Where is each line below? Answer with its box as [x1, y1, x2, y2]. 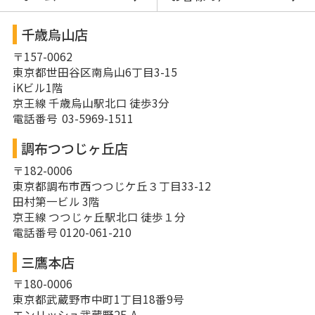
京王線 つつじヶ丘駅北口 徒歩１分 [12, 208, 186, 224]
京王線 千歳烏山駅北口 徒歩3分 [12, 94, 169, 110]
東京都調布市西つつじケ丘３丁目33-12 [12, 177, 211, 193]
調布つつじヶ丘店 [20, 138, 128, 158]
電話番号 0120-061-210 [12, 224, 131, 240]
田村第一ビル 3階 [12, 193, 100, 209]
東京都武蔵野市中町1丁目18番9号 [12, 291, 184, 307]
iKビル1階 [12, 79, 63, 95]
